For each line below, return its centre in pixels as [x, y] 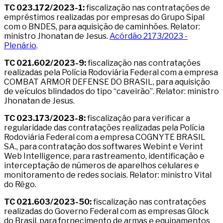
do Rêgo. [20, 184]
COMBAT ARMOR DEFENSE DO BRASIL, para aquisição [107, 82]
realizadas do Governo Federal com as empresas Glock [107, 211]
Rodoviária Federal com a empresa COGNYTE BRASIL [105, 137]
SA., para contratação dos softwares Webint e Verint [104, 146]
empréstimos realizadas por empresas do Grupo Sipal [104, 17]
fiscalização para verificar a [138, 118]
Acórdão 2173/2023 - [149, 36]
